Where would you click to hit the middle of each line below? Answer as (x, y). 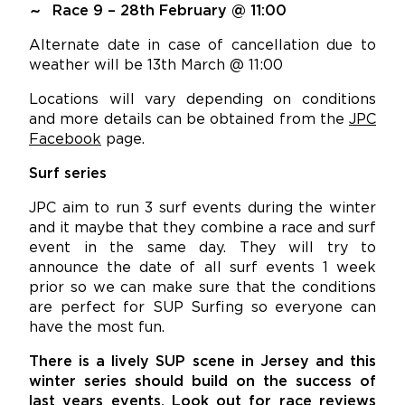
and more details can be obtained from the (189, 119)
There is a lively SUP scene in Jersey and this (202, 362)
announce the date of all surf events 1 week (202, 268)
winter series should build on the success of (202, 381)
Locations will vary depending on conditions (202, 99)
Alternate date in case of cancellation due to (202, 45)
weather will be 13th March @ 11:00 (156, 65)
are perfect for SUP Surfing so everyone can (202, 307)
